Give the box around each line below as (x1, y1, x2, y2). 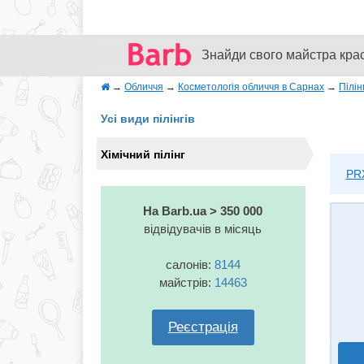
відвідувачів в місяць (144, 222, 262, 236)
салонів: (165, 258, 214, 271)
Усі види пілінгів (101, 112, 195, 125)
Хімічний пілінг (101, 148, 185, 161)
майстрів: (158, 275, 214, 289)
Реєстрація (167, 319, 238, 335)
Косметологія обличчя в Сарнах (178, 81, 324, 93)
